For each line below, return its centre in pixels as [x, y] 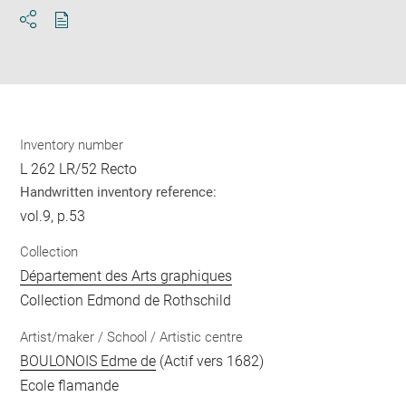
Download [94, 35]
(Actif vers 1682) [210, 361]
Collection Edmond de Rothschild [126, 301]
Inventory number [72, 145]
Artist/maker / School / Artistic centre [132, 337]
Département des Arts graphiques [126, 276]
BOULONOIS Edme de [88, 361]
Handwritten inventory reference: [119, 192]
